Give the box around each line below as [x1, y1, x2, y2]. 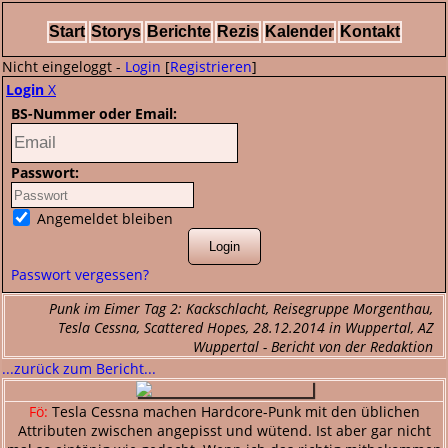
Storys [90, 23, 141, 40]
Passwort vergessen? [11, 265, 149, 284]
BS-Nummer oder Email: [11, 104, 177, 123]
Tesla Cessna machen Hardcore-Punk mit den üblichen [47, 402, 420, 421]
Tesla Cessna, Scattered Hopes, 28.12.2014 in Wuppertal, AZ [58, 318, 433, 337]
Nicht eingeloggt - [2, 57, 125, 76]
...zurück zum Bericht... [2, 359, 156, 378]
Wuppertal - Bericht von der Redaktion [193, 337, 433, 356]
